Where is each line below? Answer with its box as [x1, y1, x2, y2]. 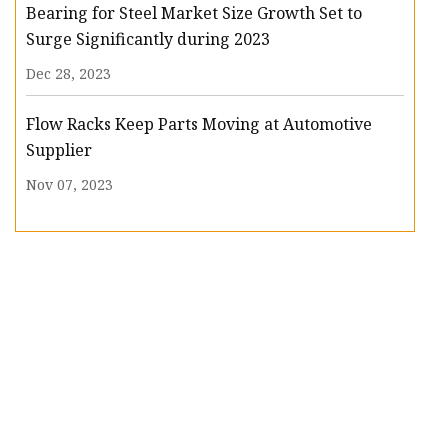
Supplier [26, 139, 92, 162]
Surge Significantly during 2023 [26, 28, 270, 51]
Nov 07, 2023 [26, 175, 113, 195]
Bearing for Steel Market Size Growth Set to [26, 2, 362, 25]
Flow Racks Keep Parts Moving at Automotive [26, 113, 372, 136]
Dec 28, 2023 [26, 64, 111, 84]
